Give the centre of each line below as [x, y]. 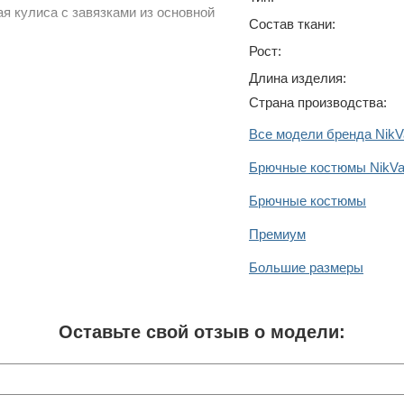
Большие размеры [306, 268]
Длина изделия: [298, 78]
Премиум [277, 234]
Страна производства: [318, 103]
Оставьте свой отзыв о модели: [202, 332]
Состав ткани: [292, 24]
